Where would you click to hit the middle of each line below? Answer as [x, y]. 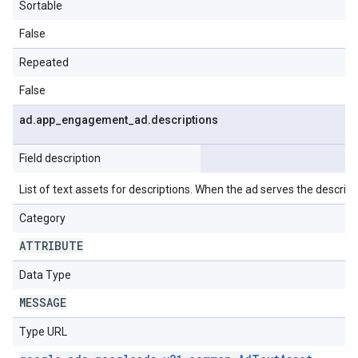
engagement [95, 120]
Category [42, 218]
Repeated [44, 62]
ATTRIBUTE [51, 246]
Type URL [43, 332]
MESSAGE [43, 302]
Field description [60, 158]
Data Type [45, 275]
